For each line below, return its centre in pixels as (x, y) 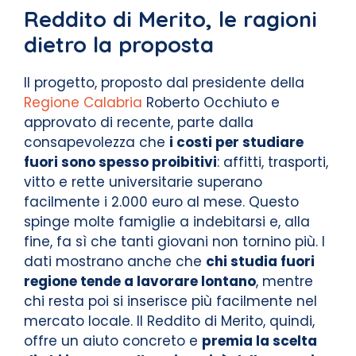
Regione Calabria (83, 102)
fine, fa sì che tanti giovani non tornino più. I (174, 241)
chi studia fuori (260, 261)
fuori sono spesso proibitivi (120, 162)
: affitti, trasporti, (273, 162)
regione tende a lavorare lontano (140, 281)
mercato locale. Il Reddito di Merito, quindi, (169, 321)
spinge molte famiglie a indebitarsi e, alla (167, 221)
